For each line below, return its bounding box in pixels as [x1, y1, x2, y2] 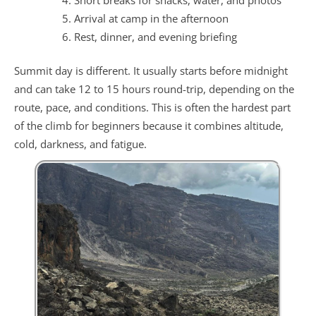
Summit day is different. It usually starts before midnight [14, 63, 288, 78]
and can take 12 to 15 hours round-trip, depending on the [14, 82, 294, 97]
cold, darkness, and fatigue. [14, 137, 147, 152]
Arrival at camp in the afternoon [74, 11, 229, 25]
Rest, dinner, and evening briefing [74, 29, 237, 44]
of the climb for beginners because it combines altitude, [14, 119, 284, 133]
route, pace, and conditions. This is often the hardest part [14, 100, 291, 115]
